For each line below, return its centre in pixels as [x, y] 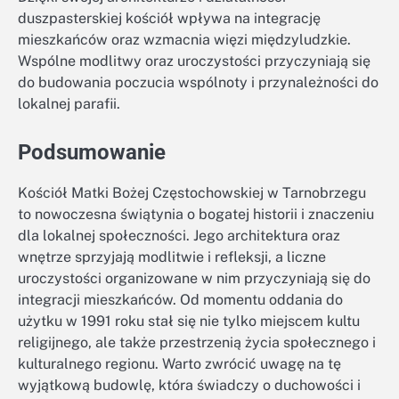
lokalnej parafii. [69, 104]
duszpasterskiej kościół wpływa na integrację [169, 19]
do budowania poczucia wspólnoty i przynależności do [198, 83]
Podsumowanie [92, 153]
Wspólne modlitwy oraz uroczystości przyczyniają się [194, 61]
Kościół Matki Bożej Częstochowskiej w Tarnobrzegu [192, 193]
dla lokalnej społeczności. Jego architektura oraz [179, 236]
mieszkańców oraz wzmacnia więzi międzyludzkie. [184, 40]
